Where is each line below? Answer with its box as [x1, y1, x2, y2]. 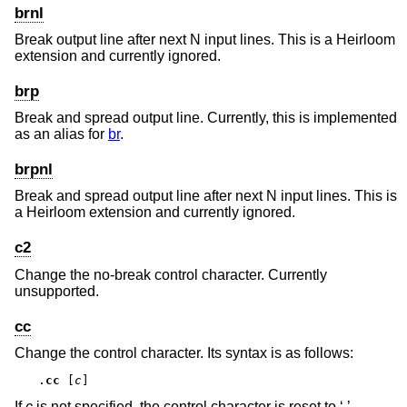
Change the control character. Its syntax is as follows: [15, 344, 353, 361]
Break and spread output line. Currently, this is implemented [15, 110, 397, 126]
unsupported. [15, 283, 99, 299]
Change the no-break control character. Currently [15, 266, 327, 283]
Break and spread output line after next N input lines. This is [15, 188, 397, 204]
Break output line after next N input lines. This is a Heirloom [15, 31, 395, 47]
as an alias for [15, 126, 108, 143]
